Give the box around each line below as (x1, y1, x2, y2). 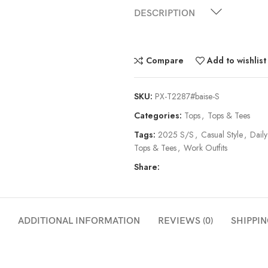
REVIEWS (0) (158, 215, 213, 227)
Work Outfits (184, 141, 227, 154)
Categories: (134, 109, 182, 121)
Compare (145, 54, 184, 67)
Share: (134, 160, 160, 173)
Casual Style (201, 128, 243, 141)
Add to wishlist (207, 54, 267, 67)
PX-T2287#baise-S (155, 90, 220, 102)
